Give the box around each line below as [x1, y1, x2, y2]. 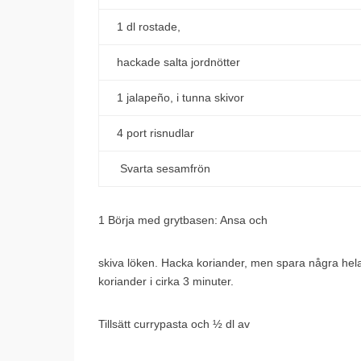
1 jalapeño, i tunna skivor [116, 91, 244, 104]
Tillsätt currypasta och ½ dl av [98, 317, 250, 330]
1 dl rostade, [116, 20, 180, 33]
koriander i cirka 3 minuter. [98, 275, 234, 288]
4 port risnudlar [116, 127, 194, 139]
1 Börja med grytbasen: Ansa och [98, 214, 268, 226]
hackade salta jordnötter [116, 56, 240, 68]
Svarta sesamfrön [116, 162, 210, 175]
